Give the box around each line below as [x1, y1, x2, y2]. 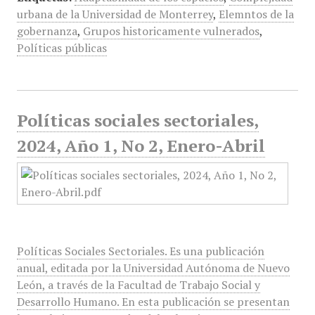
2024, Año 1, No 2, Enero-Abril [16, 134, 265, 157]
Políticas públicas [16, 40, 107, 56]
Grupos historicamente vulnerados [82, 23, 259, 39]
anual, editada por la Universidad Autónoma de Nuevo [16, 260, 290, 276]
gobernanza [16, 23, 77, 39]
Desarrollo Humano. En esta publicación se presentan [16, 294, 290, 309]
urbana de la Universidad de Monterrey [16, 6, 213, 22]
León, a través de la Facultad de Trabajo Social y [16, 277, 260, 292]
